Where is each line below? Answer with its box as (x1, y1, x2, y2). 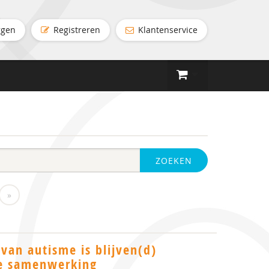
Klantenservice (136, 24, 198, 35)
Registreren (51, 24, 100, 35)
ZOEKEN (156, 155, 192, 166)
